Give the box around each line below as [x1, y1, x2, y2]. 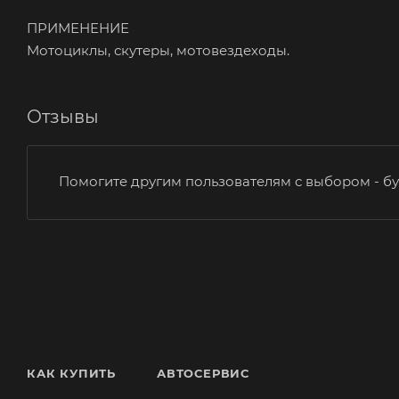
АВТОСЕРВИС [157, 366, 249, 380]
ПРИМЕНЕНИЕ [27, 19, 129, 37]
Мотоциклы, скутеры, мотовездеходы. [27, 41, 289, 59]
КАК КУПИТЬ [27, 366, 116, 380]
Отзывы [27, 105, 99, 127]
